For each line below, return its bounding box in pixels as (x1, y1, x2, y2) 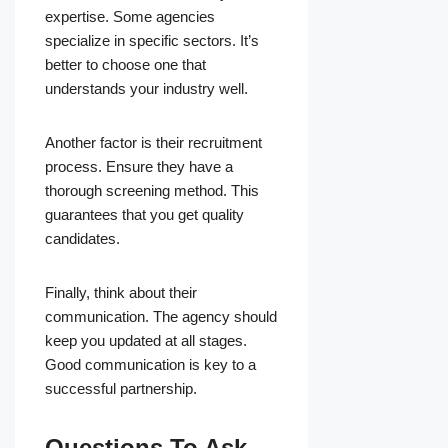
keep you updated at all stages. (45, 332, 247, 350)
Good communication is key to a (45, 356, 256, 374)
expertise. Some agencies (45, 8, 215, 26)
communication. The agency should (45, 308, 277, 326)
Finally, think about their (45, 284, 197, 302)
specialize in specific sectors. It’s (45, 32, 259, 50)
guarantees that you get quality (45, 206, 244, 224)
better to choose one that (45, 56, 206, 74)
